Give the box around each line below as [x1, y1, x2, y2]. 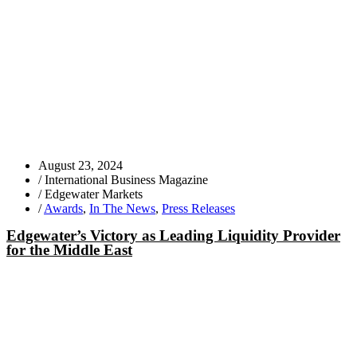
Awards [44, 202, 83, 215]
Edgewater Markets [45, 187, 143, 201]
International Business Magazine [45, 173, 208, 186]
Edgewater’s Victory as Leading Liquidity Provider [6, 227, 340, 244]
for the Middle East [6, 241, 132, 258]
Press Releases [162, 202, 235, 215]
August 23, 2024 [38, 159, 123, 172]
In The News [89, 202, 155, 215]
